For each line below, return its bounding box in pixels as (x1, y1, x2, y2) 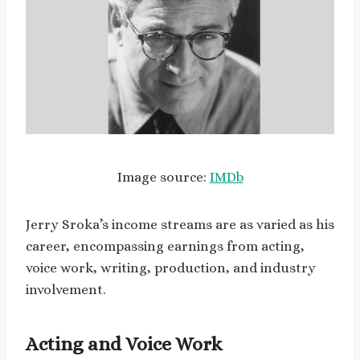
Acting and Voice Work (26, 332, 223, 355)
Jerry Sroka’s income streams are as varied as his (26, 216, 334, 232)
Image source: (117, 169, 210, 185)
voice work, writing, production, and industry (26, 260, 316, 276)
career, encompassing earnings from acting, (26, 238, 305, 254)
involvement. (26, 281, 106, 297)
